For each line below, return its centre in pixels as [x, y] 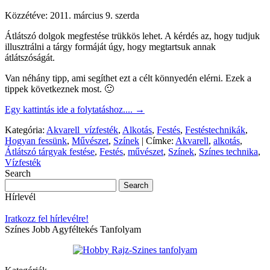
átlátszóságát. [30, 58]
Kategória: [25, 130]
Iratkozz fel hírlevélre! [47, 219]
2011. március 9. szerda [95, 16]
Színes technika [228, 152]
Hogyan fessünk [36, 141]
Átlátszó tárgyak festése [50, 152]
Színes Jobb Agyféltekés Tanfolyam [73, 230]
